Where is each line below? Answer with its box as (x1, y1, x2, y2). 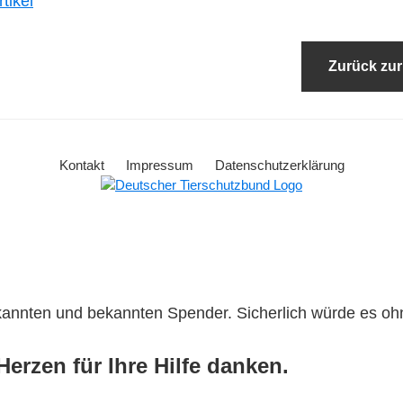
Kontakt (58, 157, 104, 173)
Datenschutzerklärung (214, 157, 345, 173)
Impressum (125, 157, 193, 173)
